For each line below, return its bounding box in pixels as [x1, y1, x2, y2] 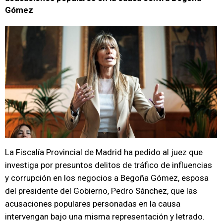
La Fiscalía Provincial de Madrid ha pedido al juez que [5, 147, 203, 157]
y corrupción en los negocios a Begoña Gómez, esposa [5, 173, 209, 183]
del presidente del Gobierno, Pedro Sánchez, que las [5, 186, 197, 196]
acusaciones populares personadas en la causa [5, 199, 180, 209]
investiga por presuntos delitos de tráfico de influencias [5, 160, 212, 170]
